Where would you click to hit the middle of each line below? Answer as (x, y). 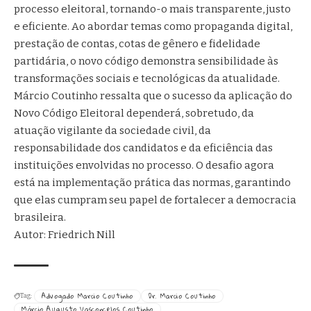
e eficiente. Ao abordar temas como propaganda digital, (153, 26)
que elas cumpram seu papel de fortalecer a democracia (155, 200)
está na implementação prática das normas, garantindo (152, 182)
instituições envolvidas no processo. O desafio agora (144, 165)
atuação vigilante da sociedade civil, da (112, 130)
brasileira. (40, 217)
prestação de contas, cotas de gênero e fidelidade (137, 43)
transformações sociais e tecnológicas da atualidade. (147, 78)
